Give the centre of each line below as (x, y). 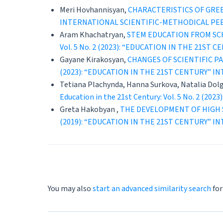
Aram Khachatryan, (93, 35)
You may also (70, 189)
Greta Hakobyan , (90, 110)
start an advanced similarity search (152, 189)
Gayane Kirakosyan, (94, 60)
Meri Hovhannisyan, (94, 10)
